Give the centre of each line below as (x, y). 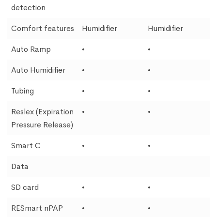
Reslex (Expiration (42, 112)
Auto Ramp (31, 49)
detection (28, 8)
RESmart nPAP (37, 208)
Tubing (23, 91)
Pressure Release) (42, 125)
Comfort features (43, 28)
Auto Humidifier (38, 70)
